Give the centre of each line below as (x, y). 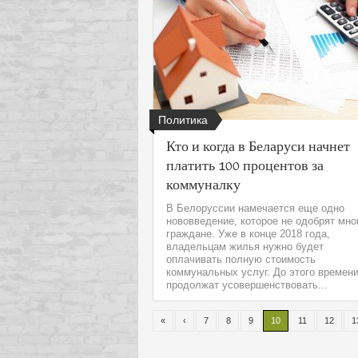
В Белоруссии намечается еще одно (255, 208)
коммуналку (203, 184)
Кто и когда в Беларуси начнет (258, 145)
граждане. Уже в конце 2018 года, (248, 234)
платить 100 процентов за (245, 165)
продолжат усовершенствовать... (247, 285)
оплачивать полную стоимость (241, 259)
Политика (183, 120)
